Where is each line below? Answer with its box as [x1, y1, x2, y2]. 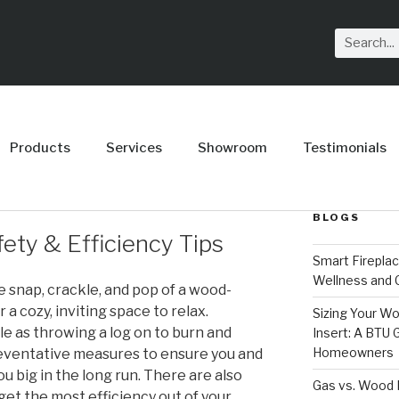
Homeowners [312, 345, 394, 360]
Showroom [197, 140, 267, 156]
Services [105, 140, 162, 156]
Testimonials [302, 140, 387, 156]
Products [9, 140, 70, 156]
